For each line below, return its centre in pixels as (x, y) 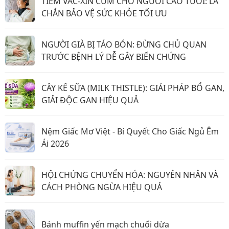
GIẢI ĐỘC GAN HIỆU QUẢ (90, 100)
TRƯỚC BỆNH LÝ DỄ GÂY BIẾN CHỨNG (114, 57)
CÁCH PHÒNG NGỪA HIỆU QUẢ (102, 187)
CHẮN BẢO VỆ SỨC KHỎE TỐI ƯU (104, 13)
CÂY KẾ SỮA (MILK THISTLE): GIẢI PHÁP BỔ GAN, (133, 88)
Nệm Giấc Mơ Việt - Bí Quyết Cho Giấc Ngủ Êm (130, 131)
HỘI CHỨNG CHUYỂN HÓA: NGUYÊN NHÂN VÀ (130, 175)
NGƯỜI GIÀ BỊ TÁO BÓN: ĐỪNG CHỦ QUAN (124, 44)
